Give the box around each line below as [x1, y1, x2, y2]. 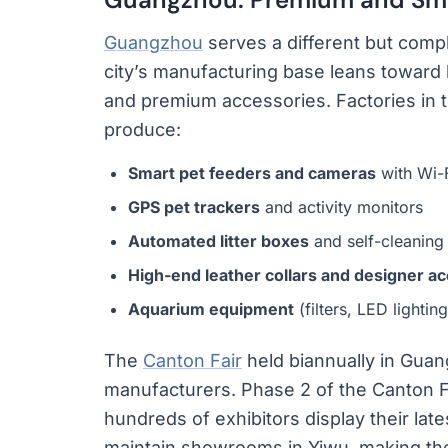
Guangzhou [104, 32, 203, 53]
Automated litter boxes [128, 231, 309, 251]
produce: [104, 119, 181, 140]
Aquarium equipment [128, 299, 294, 319]
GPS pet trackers [128, 197, 260, 217]
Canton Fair [143, 350, 242, 371]
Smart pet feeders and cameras [128, 163, 376, 183]
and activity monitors [260, 197, 423, 217]
